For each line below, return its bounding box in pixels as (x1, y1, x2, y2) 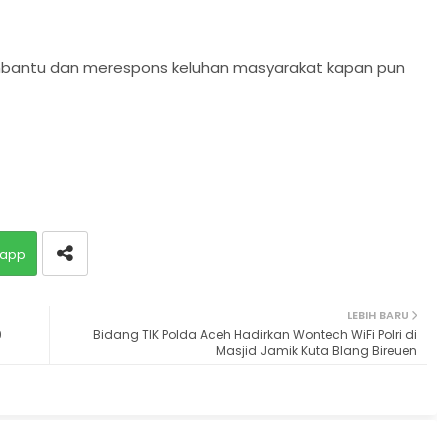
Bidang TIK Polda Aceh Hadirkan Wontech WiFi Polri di (92, 325, 417, 343)
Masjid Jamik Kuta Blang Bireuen (215, 341, 417, 359)
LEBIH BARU (346, 306, 409, 323)
